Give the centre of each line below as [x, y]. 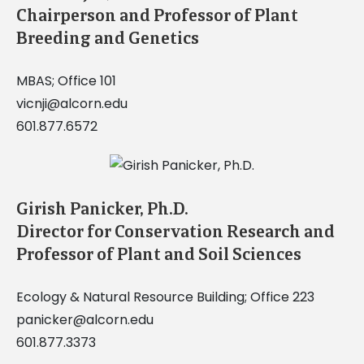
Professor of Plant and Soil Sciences [158, 254]
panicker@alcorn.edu [84, 319]
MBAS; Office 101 [66, 80]
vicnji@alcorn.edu [71, 103]
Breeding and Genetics [107, 38]
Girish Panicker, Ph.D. [102, 208]
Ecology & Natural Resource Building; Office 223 [165, 297]
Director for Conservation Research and [175, 231]
